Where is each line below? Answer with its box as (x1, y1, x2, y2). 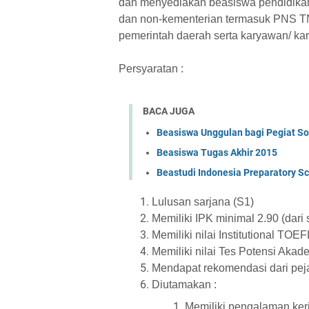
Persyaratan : (119, 63, 183, 74)
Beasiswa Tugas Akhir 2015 (157, 146, 277, 158)
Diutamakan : (152, 278, 217, 290)
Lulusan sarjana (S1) (152, 195, 254, 208)
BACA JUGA (143, 106, 195, 117)
